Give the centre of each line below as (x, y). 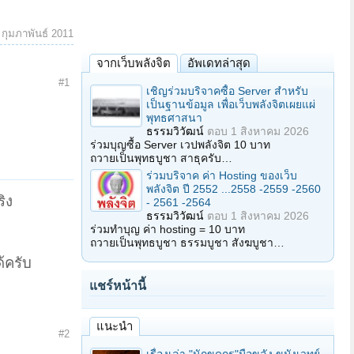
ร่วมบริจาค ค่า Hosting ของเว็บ (222, 175)
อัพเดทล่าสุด (219, 63)
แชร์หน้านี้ (118, 286)
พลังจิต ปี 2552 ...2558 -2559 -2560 (233, 189)
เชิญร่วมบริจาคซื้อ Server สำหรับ (227, 91)
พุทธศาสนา (174, 118)
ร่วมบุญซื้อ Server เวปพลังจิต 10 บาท (180, 145)
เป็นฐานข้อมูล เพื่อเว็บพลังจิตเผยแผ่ (231, 104)
